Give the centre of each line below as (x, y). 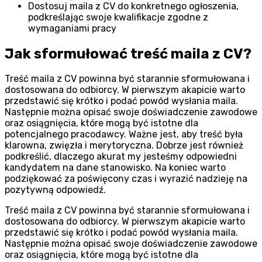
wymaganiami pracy (72, 28)
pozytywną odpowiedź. (55, 190)
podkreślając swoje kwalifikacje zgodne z (118, 17)
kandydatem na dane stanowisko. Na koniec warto (115, 168)
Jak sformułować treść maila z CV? (128, 54)
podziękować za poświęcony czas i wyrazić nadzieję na (126, 179)
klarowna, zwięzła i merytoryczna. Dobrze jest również (124, 146)
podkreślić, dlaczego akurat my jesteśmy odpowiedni (121, 157)
